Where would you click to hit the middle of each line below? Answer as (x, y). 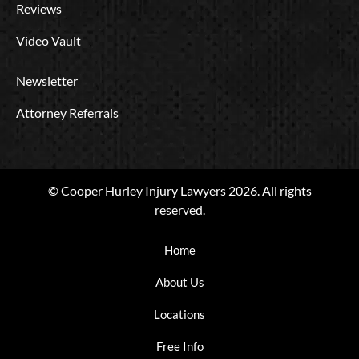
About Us (179, 282)
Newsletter (47, 81)
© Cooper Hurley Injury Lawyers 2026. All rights (179, 190)
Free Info (179, 346)
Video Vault (48, 40)
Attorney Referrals (67, 113)
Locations (179, 314)
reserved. (179, 210)
